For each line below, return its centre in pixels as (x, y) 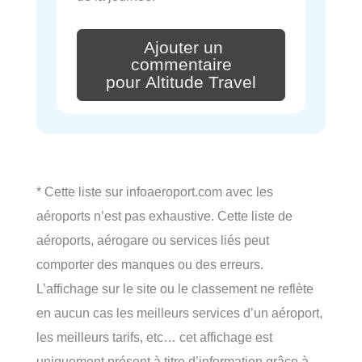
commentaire (181, 65)
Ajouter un (183, 47)
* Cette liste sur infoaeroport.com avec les (155, 192)
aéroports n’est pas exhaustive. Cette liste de (164, 216)
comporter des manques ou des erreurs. (150, 265)
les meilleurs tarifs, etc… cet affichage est (154, 337)
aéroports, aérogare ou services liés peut (153, 240)
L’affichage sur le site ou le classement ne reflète (175, 289)
